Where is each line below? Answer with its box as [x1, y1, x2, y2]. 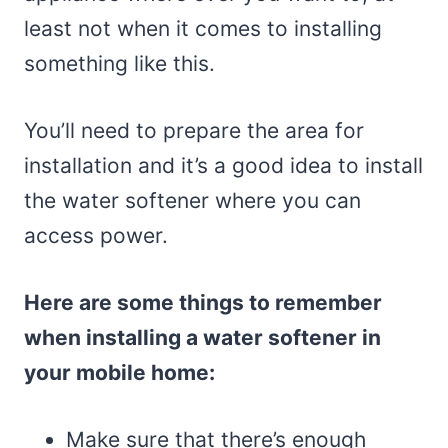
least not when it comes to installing [24, 16, 382, 42]
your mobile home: [24, 360, 215, 386]
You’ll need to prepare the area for [24, 118, 364, 144]
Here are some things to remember [24, 290, 382, 316]
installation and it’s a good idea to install [24, 153, 423, 179]
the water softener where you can [24, 188, 361, 214]
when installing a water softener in [24, 325, 381, 351]
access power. [24, 223, 168, 249]
